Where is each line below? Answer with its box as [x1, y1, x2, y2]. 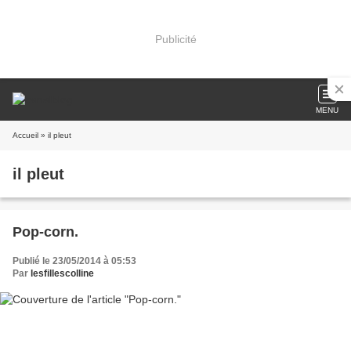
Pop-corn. [13, 224, 78, 240]
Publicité [154, 32, 197, 45]
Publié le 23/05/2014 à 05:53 [13, 255, 136, 266]
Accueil [13, 131, 38, 139]
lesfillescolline [31, 268, 94, 279]
